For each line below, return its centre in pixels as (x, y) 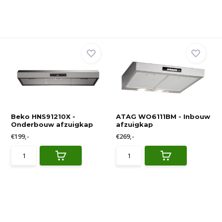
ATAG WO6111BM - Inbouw (163, 116)
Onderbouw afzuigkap (52, 124)
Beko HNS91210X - (43, 116)
